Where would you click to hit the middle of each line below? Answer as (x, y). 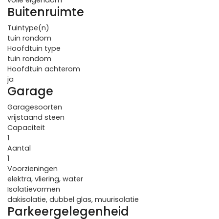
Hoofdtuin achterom (44, 69)
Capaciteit (26, 128)
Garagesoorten (35, 107)
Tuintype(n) (28, 28)
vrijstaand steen (36, 117)
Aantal (19, 148)
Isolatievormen (34, 189)
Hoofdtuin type (34, 48)
